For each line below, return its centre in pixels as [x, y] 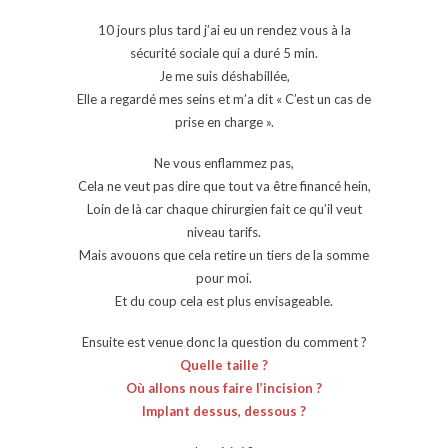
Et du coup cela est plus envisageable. [224, 300]
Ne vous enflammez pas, [224, 162]
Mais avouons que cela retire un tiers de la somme [224, 254]
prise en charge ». [224, 121]
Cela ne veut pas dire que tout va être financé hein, [224, 185]
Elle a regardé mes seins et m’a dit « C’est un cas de [224, 98]
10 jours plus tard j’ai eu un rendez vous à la [224, 29]
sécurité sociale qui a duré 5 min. [224, 52]
